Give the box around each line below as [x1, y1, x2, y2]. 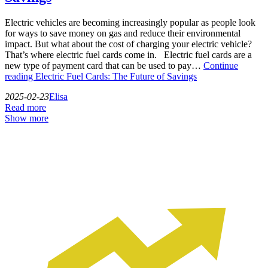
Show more [5, 112, 48, 123]
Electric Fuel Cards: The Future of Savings [35, 71, 197, 81]
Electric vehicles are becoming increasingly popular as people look [5, 17, 255, 28]
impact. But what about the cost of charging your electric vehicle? [5, 38, 252, 49]
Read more [5, 102, 46, 112]
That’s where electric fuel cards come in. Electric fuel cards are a [5, 49, 252, 60]
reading [5, 71, 35, 81]
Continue [203, 60, 238, 71]
